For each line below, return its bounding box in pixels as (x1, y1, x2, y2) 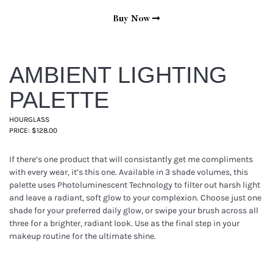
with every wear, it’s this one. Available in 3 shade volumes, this (9, 166, 248, 177)
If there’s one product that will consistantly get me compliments (9, 154, 253, 165)
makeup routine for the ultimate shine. (9, 230, 156, 241)
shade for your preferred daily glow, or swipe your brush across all (9, 205, 258, 216)
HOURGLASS (9, 115, 49, 124)
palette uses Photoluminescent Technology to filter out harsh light (9, 179, 260, 190)
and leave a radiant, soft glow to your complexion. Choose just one (9, 192, 261, 203)
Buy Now (113, 15, 152, 24)
